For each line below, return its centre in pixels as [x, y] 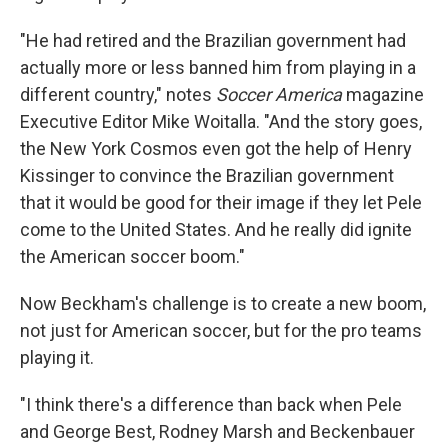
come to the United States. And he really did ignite [216, 229]
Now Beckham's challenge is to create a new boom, [223, 303]
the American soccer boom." [132, 256]
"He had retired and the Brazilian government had [213, 40]
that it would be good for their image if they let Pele [221, 202]
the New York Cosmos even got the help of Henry [216, 148]
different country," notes [118, 94]
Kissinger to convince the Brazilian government [207, 175]
